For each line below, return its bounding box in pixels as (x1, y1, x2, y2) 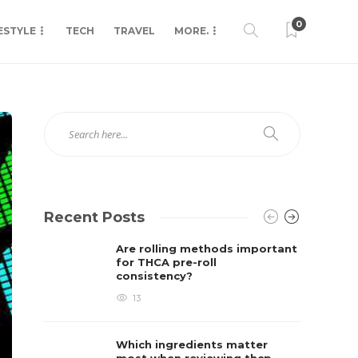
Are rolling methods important (116, 242, 298, 255)
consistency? (116, 269, 197, 282)
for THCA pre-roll (116, 256, 217, 268)
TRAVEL (113, 25, 155, 37)
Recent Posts (44, 209, 145, 226)
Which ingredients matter (116, 338, 268, 351)
